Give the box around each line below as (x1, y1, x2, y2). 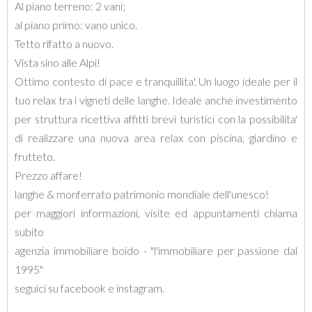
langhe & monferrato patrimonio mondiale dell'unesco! (15, 187, 269, 201)
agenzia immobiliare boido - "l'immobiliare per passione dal (15, 244, 297, 257)
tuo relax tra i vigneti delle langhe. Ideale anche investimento (15, 93, 297, 107)
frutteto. (15, 150, 55, 163)
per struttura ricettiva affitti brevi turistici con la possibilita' (15, 112, 297, 125)
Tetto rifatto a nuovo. (15, 37, 114, 50)
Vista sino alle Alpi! (15, 56, 100, 69)
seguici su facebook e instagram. (15, 281, 164, 295)
